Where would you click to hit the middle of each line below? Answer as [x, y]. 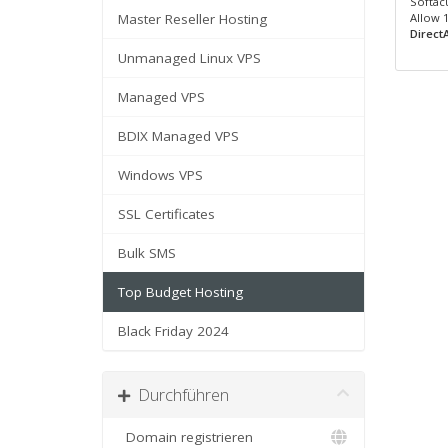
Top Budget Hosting [180, 292]
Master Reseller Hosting [192, 19]
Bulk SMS [147, 253]
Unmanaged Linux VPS [189, 58]
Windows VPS [160, 175]
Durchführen [179, 394]
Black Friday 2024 [173, 331]
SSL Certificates [166, 214]
